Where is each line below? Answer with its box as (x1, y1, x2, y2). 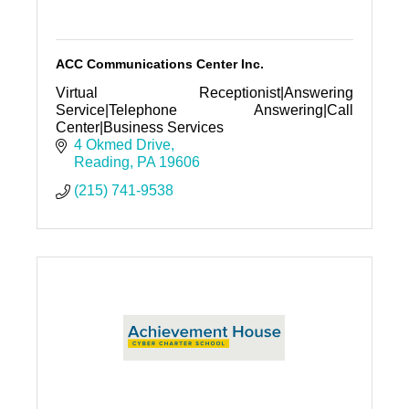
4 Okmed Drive (73, 137, 171, 153)
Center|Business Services (55, 120, 224, 136)
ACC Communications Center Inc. (55, 57, 264, 72)
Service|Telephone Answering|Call (55, 102, 354, 119)
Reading (73, 154, 130, 171)
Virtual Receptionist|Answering (55, 85, 354, 101)
